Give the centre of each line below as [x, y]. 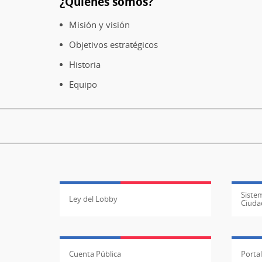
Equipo [83, 85]
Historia [85, 65]
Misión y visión [99, 25]
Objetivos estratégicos [113, 45]
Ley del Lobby [93, 199]
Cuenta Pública [95, 254]
